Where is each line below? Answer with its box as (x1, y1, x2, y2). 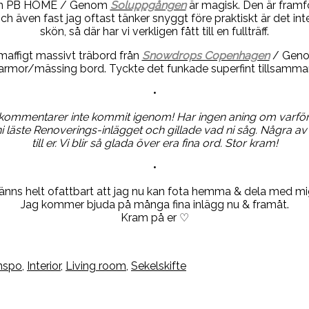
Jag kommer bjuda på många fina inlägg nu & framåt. (20, 197, 289, 211)
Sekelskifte (131, 259, 186, 272)
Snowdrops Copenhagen (141, 48, 270, 62)
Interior (27, 259, 61, 272)
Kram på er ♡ (120, 210, 189, 224)
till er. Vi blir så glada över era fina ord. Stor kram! (31, 136, 278, 150)
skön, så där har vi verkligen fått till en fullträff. (40, 24, 269, 38)
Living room (66, 259, 126, 272)
